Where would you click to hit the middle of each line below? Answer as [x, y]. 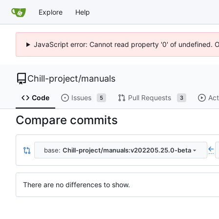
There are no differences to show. [77, 185]
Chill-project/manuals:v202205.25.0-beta [127, 150]
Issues [81, 98]
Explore [51, 12]
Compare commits [67, 120]
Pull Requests [149, 98]
